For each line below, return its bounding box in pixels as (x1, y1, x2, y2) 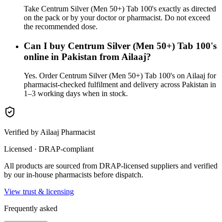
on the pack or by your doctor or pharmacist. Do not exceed (24, 13, 210, 22)
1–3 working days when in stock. (24, 89, 128, 98)
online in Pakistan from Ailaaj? (24, 51, 151, 62)
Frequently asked (4, 204, 57, 213)
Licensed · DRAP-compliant (4, 145, 94, 154)
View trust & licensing (4, 187, 74, 196)
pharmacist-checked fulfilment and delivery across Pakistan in (24, 80, 216, 89)
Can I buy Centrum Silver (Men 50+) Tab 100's (24, 40, 217, 51)
